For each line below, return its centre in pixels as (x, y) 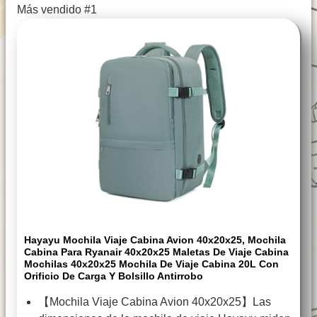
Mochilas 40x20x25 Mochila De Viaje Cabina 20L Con (151, 264)
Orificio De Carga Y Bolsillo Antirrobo (114, 276)
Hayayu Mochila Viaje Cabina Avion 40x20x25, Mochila (155, 240)
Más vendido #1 (57, 10)
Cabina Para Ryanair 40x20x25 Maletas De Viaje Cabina (156, 252)
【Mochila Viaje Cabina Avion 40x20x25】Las (155, 302)
